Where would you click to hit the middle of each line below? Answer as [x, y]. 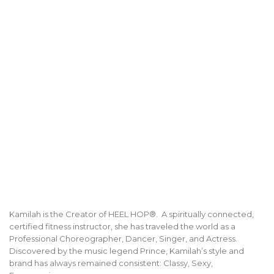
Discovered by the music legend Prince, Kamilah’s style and [127, 250]
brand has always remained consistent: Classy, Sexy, [111, 263]
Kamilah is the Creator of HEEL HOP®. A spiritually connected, [131, 214]
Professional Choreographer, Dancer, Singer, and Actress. [123, 238]
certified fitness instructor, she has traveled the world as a [122, 226]
